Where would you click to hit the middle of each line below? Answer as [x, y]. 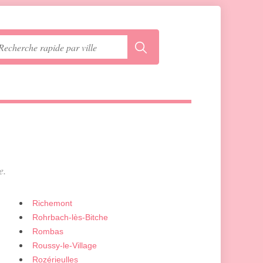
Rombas [48, 231]
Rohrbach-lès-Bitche [70, 217]
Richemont [52, 203]
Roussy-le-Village [65, 245]
